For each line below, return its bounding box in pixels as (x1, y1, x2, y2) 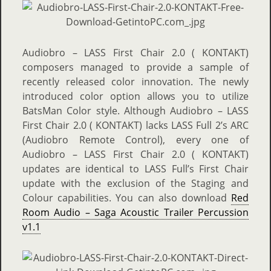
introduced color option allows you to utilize (22, 90, 249, 103)
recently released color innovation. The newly (22, 75, 249, 88)
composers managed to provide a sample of (22, 60, 249, 74)
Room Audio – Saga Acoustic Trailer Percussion (22, 206, 249, 219)
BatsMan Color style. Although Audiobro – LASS (22, 104, 249, 117)
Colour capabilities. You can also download (22, 191, 231, 204)
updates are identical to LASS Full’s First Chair (22, 162, 249, 175)
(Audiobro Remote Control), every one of (22, 133, 249, 146)
